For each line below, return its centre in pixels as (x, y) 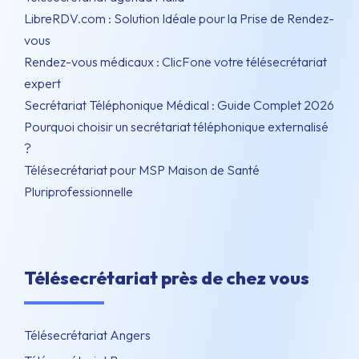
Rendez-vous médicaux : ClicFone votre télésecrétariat (175, 61)
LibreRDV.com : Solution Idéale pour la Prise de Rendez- (179, 18)
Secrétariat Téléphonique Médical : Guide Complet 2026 (179, 105)
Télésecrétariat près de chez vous (167, 278)
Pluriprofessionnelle (79, 191)
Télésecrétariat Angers (87, 335)
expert (42, 83)
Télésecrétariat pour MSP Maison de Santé (142, 169)
